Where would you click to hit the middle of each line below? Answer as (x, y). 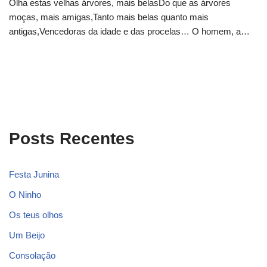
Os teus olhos (36, 215)
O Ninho (25, 195)
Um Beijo (27, 235)
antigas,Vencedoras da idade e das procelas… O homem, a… (131, 32)
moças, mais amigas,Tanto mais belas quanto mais (109, 17)
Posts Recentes (72, 139)
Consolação (32, 256)
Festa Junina (34, 175)
